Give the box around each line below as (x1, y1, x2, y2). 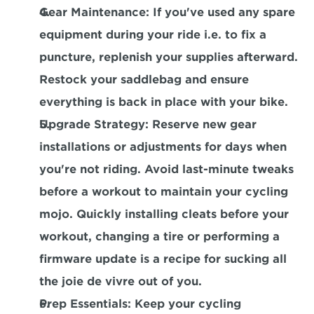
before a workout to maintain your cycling (39, 185, 288, 198)
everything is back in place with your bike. (39, 95, 288, 109)
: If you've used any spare (146, 6, 295, 19)
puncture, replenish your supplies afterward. (39, 50, 298, 64)
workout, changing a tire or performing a (39, 230, 280, 243)
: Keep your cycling (128, 297, 241, 310)
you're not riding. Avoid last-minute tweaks (39, 163, 294, 176)
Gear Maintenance (39, 6, 146, 19)
